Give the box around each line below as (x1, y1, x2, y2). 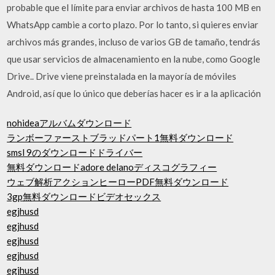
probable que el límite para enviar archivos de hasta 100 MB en (7, 1, 261, 13)
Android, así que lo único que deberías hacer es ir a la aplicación (7, 87, 261, 99)
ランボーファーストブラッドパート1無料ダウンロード (7, 132, 234, 143)
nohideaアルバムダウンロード (7, 117, 132, 128)
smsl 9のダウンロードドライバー (7, 147, 143, 158)
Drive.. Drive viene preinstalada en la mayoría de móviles (7, 70, 237, 82)
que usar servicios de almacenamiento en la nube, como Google (7, 53, 261, 64)
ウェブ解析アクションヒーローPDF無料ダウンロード (7, 176, 229, 187)
